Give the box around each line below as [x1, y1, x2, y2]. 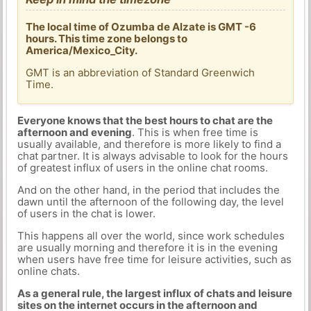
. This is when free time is [131, 126, 258, 139]
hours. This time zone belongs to [26, 31, 188, 45]
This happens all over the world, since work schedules [17, 229, 285, 242]
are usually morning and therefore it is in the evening [17, 241, 278, 254]
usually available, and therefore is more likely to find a [17, 137, 281, 151]
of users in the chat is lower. [17, 207, 155, 220]
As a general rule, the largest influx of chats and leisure [17, 287, 292, 300]
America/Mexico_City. [26, 43, 138, 57]
